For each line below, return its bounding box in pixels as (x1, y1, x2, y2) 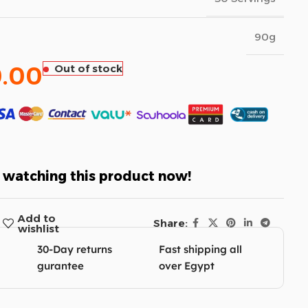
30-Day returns (37, 242, 113, 256)
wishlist (17, 221, 59, 235)
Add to (17, 211, 56, 225)
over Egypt (159, 258, 215, 272)
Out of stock (54, 61, 122, 75)
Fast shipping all (159, 242, 243, 256)
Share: (153, 216, 188, 230)
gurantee (37, 258, 85, 272)
